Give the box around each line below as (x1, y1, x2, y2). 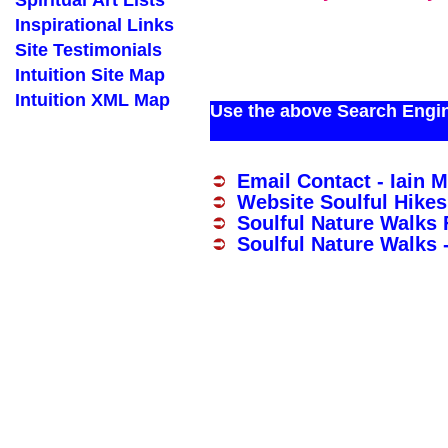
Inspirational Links (15, 15, 174, 35)
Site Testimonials (15, 40, 162, 60)
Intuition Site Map (15, 65, 165, 85)
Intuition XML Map (15, 90, 170, 110)
